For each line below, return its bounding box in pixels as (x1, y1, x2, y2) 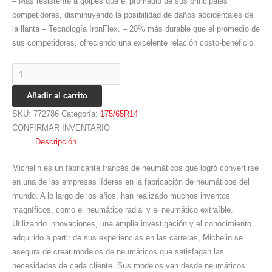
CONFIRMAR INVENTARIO (12, 123, 110, 133)
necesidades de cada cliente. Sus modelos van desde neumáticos (12, 260, 245, 270)
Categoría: (61, 109, 100, 119)
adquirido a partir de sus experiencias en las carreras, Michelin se (12, 233, 243, 242)
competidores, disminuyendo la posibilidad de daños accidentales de (12, 10, 253, 19)
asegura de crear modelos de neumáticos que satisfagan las (12, 246, 224, 256)
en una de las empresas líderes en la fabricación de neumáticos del (12, 177, 250, 186)
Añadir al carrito (27, 91, 87, 101)
